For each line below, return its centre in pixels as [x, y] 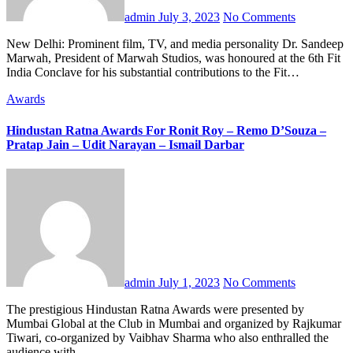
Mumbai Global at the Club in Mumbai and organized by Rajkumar [174, 323]
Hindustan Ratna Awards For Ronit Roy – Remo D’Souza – [166, 130]
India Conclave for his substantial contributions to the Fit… [153, 72]
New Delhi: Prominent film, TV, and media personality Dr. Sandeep [11, 44]
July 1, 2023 [189, 282]
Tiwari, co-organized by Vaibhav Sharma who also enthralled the [167, 337]
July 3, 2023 [189, 17]
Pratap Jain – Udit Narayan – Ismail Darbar [125, 144]
